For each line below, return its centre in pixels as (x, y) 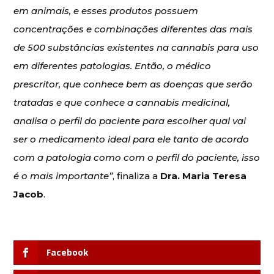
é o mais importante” (63, 176)
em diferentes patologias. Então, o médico (113, 65)
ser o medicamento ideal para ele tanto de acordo (131, 139)
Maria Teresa (215, 176)
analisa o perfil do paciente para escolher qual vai (130, 120)
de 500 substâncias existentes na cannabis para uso (136, 47)
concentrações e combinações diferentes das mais (133, 29)
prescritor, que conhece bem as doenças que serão (133, 84)
